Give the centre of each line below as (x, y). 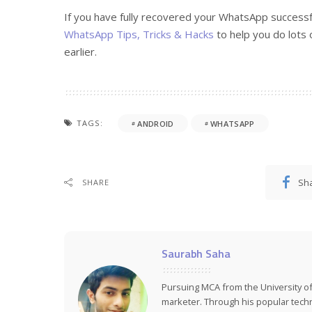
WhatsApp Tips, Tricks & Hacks (139, 34)
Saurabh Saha (196, 254)
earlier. (80, 52)
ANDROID (156, 123)
